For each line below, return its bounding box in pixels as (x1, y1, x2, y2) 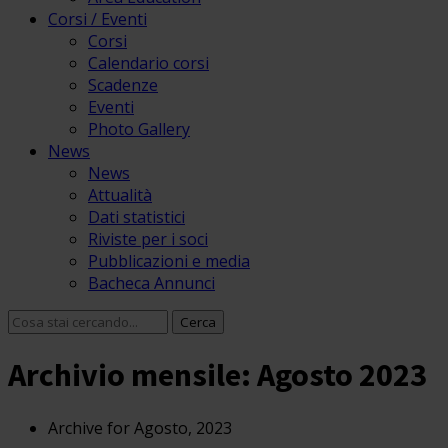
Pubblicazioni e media (88, 250, 250, 272)
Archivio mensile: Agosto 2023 (8, 355, 427, 396)
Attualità (88, 184, 152, 206)
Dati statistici (88, 206, 185, 228)
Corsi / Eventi (48, 8, 147, 30)
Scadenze (88, 74, 158, 96)
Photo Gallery (88, 118, 190, 140)
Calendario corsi (88, 52, 209, 74)
